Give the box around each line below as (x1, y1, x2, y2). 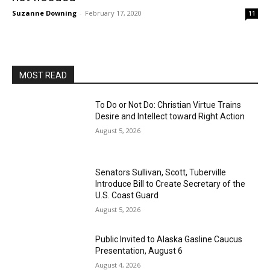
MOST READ (19, 71, 67, 80)
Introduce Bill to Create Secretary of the (95, 178, 246, 189)
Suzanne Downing (12, 8, 77, 17)
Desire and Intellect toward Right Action (95, 111, 245, 121)
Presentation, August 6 (95, 246, 183, 256)
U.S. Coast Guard (95, 190, 159, 200)
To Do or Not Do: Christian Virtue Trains (95, 100, 242, 110)
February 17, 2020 (85, 8, 142, 17)
